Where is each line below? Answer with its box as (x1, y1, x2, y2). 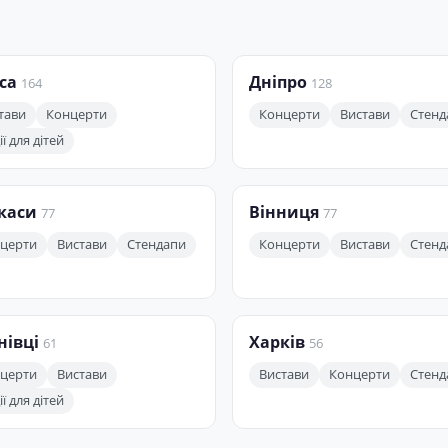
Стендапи (127, 236, 186, 254)
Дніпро (249, 71, 307, 94)
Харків (249, 331, 305, 354)
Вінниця (249, 201, 319, 224)
